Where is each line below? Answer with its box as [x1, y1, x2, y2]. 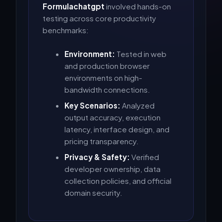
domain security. [64, 187, 122, 197]
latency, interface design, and [64, 124, 169, 134]
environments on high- [64, 72, 142, 82]
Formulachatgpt [43, 1, 105, 11]
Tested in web [115, 49, 166, 58]
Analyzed [120, 100, 155, 110]
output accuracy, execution [64, 112, 161, 122]
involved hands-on [105, 1, 171, 11]
